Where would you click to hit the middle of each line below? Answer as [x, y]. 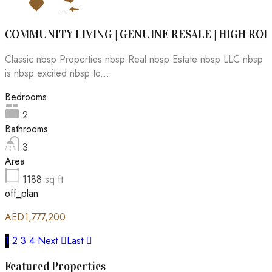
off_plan [22, 194]
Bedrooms [26, 97]
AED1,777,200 [35, 217]
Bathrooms [26, 129]
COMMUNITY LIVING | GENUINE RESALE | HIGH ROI [136, 34]
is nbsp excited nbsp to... [57, 73]
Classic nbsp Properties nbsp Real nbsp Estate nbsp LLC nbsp [134, 59]
